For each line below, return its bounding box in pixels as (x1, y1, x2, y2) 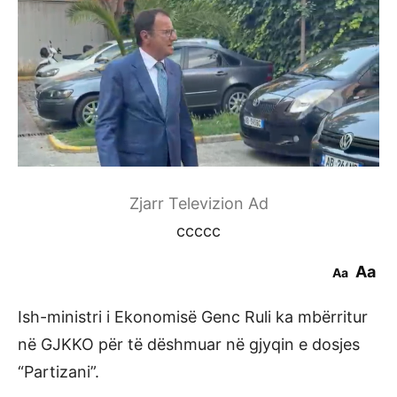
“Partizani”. (18, 362, 99, 381)
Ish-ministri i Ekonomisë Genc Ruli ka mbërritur (18, 307, 368, 326)
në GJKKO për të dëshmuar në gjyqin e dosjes (18, 334, 360, 354)
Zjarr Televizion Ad (128, 193, 269, 213)
